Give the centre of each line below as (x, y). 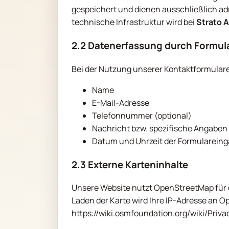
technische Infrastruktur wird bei (134, 22)
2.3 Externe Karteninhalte (130, 164)
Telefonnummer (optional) (142, 115)
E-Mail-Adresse (121, 102)
